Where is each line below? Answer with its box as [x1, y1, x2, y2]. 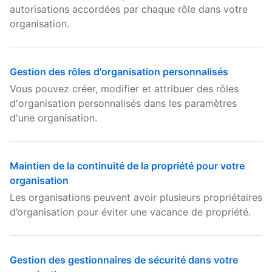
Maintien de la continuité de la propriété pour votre [10, 160, 245, 172]
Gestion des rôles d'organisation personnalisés [10, 66, 228, 78]
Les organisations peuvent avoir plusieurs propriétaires [10, 191, 262, 203]
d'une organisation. [10, 112, 97, 124]
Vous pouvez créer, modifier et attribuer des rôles [10, 83, 239, 95]
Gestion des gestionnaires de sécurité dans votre [10, 254, 238, 266]
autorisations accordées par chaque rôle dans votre [10, 3, 248, 15]
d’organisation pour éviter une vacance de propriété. [10, 206, 251, 218]
